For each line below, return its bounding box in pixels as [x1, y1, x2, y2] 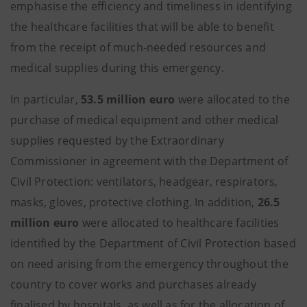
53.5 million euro [81, 92, 175, 107]
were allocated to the [175, 92, 290, 107]
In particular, [10, 92, 81, 107]
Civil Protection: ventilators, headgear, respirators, [10, 174, 278, 189]
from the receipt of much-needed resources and [10, 40, 267, 55]
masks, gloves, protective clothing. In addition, [10, 195, 258, 210]
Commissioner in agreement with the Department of [10, 153, 288, 169]
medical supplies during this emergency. [10, 60, 224, 75]
